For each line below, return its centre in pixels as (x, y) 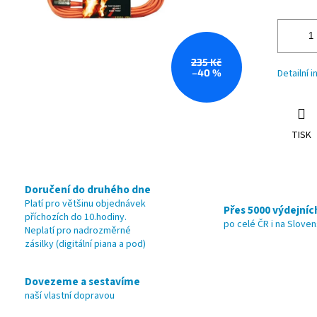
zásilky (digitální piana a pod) (85, 244)
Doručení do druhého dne (88, 190)
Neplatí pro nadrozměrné (78, 231)
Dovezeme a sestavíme (82, 281)
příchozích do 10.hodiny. (76, 218)
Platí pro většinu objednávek (85, 204)
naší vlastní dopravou (70, 295)
